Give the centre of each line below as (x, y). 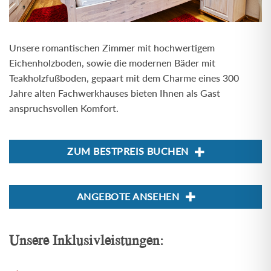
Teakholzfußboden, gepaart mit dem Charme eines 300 (124, 78)
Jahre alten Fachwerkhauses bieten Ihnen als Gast (114, 93)
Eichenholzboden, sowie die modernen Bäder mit (112, 63)
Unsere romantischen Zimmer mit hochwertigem (112, 47)
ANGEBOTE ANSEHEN (128, 196)
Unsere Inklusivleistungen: (86, 240)
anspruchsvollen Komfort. (64, 108)
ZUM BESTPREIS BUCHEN (128, 152)
